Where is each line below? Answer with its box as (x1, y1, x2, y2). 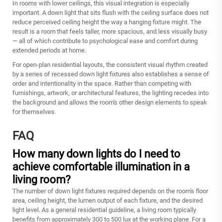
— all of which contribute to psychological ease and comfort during (12, 37, 198, 45)
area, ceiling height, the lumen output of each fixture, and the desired (12, 196, 203, 204)
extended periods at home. (12, 46, 86, 54)
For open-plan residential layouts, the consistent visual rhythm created (12, 60, 208, 68)
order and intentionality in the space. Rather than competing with (12, 79, 191, 87)
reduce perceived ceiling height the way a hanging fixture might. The (12, 18, 201, 26)
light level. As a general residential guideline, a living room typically (12, 206, 196, 214)
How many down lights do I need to (12, 147, 180, 160)
